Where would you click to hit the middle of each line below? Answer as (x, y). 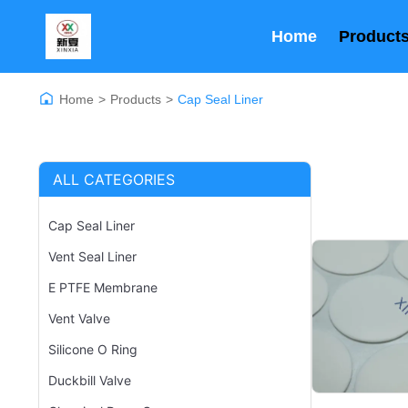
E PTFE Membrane (103, 287)
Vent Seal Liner (92, 256)
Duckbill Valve (90, 380)
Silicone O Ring (93, 349)
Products (136, 99)
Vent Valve (79, 318)
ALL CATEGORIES (114, 179)
